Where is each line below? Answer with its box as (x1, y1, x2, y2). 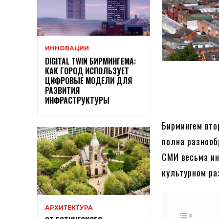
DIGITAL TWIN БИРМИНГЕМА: (45, 55, 136, 67)
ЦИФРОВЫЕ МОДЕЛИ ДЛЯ (45, 75, 132, 87)
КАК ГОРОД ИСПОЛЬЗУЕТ (45, 65, 129, 77)
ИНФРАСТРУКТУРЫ (45, 94, 109, 107)
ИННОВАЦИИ (45, 44, 89, 52)
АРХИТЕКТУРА (45, 203, 93, 211)
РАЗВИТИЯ (45, 85, 80, 97)
